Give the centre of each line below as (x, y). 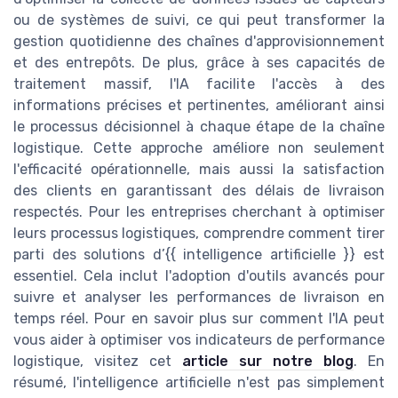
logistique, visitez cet (98, 362)
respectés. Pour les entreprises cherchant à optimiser (199, 212)
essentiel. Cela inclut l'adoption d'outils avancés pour (199, 276)
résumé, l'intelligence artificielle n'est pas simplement (199, 383)
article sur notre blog (268, 362)
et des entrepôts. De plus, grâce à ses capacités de (199, 63)
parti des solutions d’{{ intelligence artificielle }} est (199, 255)
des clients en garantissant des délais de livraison (199, 191)
